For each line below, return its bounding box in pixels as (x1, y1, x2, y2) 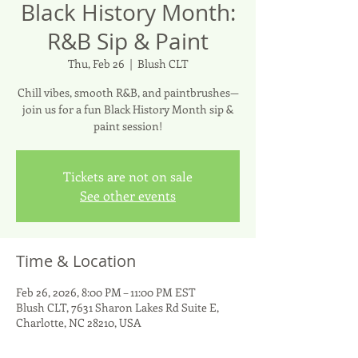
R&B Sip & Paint (47, 26, 209, 56)
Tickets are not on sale (63, 168, 193, 185)
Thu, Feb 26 (68, 56, 125, 71)
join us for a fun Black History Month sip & (22, 101, 233, 117)
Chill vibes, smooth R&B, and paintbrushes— (17, 85, 239, 100)
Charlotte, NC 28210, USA (16, 315, 141, 330)
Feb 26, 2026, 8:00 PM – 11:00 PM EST (16, 284, 195, 300)
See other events (80, 187, 176, 204)
